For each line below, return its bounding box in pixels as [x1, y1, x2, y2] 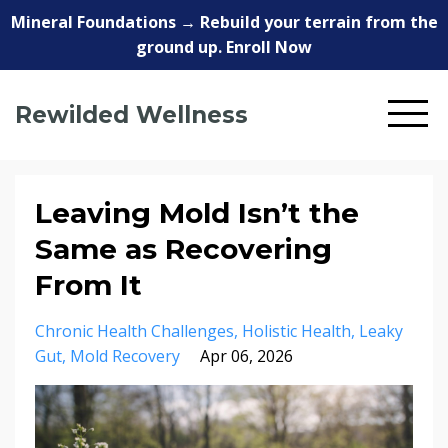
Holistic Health [242, 320, 351, 342]
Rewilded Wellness [15, 101, 248, 129]
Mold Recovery [70, 345, 180, 367]
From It [35, 268, 142, 302]
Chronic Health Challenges [35, 320, 234, 342]
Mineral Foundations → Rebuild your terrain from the [10, 11, 438, 33]
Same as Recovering [35, 232, 332, 266]
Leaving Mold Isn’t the [35, 196, 359, 230]
